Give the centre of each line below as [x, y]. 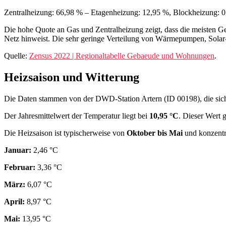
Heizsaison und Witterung [72, 77]
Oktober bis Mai [155, 133]
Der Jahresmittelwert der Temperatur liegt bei [77, 116]
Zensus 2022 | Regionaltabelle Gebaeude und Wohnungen [122, 56]
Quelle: [17, 56]
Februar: [20, 167]
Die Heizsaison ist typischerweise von [65, 133]
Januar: [18, 150]
